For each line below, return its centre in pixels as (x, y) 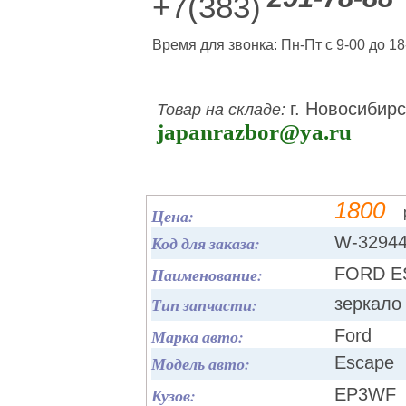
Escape (364, 362)
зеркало (368, 304)
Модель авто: (201, 364)
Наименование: (207, 275)
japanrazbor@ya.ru (254, 132)
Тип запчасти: (204, 305)
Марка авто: (198, 337)
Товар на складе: (223, 110)
